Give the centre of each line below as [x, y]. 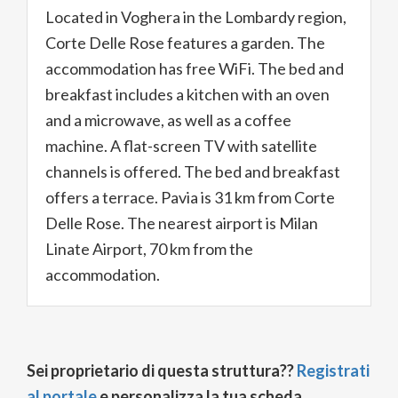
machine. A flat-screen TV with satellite [181, 146]
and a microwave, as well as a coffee [168, 120]
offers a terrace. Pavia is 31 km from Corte [190, 197]
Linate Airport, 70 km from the [149, 249]
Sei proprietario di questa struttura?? [162, 370]
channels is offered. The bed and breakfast [193, 171]
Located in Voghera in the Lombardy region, [196, 17]
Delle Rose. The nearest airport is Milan [182, 223]
